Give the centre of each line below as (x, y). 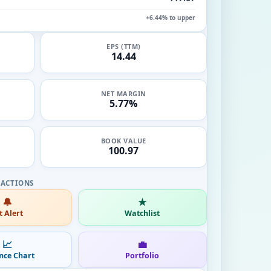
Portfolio (142, 255)
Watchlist (142, 213)
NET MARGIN (123, 93)
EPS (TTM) (124, 46)
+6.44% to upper (171, 17)
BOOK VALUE (123, 141)
